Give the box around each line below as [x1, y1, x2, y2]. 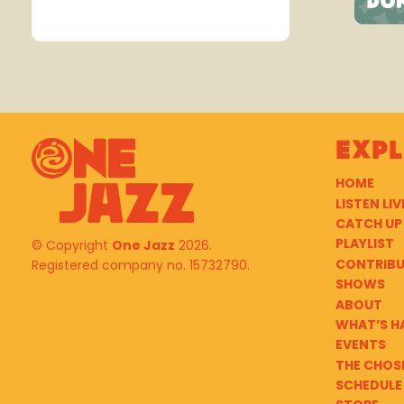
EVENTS [335, 335, 386, 354]
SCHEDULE [335, 376, 402, 395]
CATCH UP [335, 214, 402, 233]
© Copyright [32, 236, 112, 255]
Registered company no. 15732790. [32, 256, 250, 275]
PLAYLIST [335, 234, 394, 253]
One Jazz [112, 236, 175, 255]
